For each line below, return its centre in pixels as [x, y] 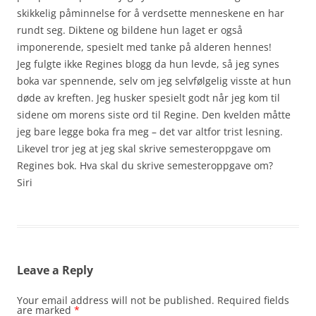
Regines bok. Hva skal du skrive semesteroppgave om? [145, 165]
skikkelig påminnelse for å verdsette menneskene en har [151, 13]
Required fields [253, 300]
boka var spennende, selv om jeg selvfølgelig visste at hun [154, 80]
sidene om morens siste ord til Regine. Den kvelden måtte [154, 114]
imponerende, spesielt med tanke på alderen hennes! [144, 47]
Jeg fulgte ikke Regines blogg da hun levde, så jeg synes [148, 63]
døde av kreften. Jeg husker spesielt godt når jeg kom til [148, 97]
